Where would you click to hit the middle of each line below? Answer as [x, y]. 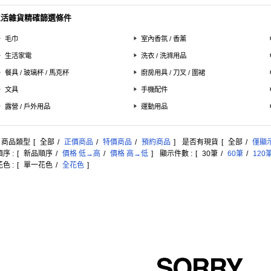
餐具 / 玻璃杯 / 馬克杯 [37, 73]
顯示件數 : [174, 154]
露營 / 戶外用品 [28, 106]
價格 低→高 [81, 154]
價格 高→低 [129, 154]
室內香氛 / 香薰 [164, 39]
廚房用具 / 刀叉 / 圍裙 [173, 73]
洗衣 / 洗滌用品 [164, 56]
